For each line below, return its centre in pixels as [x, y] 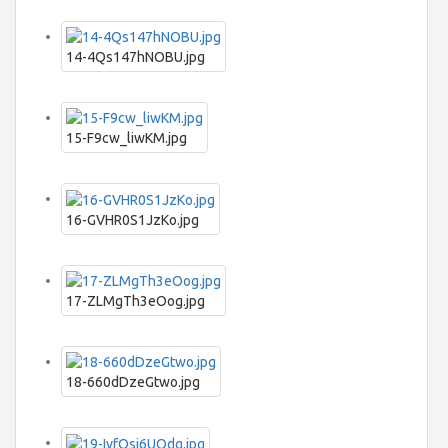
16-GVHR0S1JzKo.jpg [132, 219]
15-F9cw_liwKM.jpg [126, 138]
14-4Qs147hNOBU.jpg [135, 57]
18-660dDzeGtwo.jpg [133, 382]
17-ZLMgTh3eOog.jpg [135, 301]
